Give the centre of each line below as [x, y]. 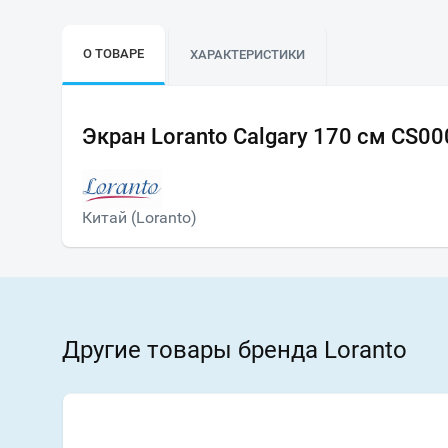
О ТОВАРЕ [113, 53]
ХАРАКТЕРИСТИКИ [247, 54]
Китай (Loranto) [139, 218]
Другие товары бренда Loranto [234, 350]
